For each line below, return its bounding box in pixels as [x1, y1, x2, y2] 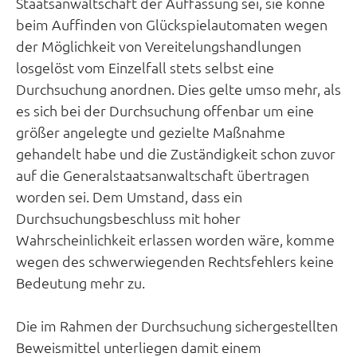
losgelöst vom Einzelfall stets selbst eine [16, 58, 274, 77]
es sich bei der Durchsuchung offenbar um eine [16, 101, 314, 120]
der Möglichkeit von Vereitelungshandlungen [16, 37, 301, 56]
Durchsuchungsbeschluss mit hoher [16, 209, 241, 228]
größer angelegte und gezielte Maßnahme [16, 123, 285, 142]
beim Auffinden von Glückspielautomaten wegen [16, 15, 328, 34]
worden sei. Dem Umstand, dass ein [16, 187, 242, 206]
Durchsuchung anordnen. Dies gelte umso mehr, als [16, 80, 341, 99]
